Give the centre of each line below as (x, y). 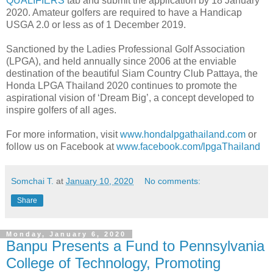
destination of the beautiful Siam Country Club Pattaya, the (132, 73)
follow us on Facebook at (61, 146)
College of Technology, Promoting (113, 263)
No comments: (173, 181)
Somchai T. (32, 181)
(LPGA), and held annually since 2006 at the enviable (121, 61)
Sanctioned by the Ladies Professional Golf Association (126, 49)
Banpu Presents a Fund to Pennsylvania (135, 246)
